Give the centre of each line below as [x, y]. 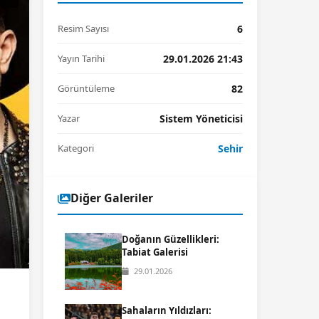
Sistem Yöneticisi [201, 119]
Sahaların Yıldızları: [167, 310]
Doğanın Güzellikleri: [171, 239]
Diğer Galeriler [112, 198]
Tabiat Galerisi [155, 252]
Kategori [76, 148]
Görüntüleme [86, 88]
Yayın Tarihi [81, 58]
